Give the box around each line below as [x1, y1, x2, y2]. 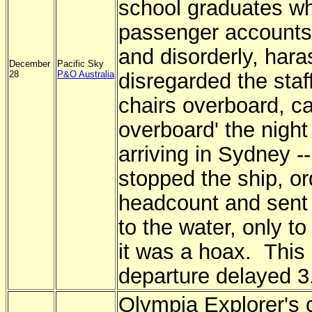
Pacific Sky [57, 58, 104, 69]
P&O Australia [57, 69, 114, 79]
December [9, 58, 50, 69]
